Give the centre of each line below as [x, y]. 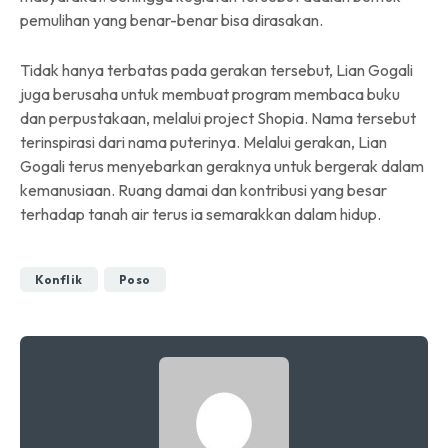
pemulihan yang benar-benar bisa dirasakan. [171, 19]
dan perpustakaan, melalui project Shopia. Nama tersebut [218, 117]
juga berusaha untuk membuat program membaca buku [210, 93]
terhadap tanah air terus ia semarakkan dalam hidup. [200, 213]
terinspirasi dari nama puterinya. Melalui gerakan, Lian [203, 141]
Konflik [59, 279]
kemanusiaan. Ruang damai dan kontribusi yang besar [203, 189]
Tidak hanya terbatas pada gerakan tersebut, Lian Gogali [216, 69]
